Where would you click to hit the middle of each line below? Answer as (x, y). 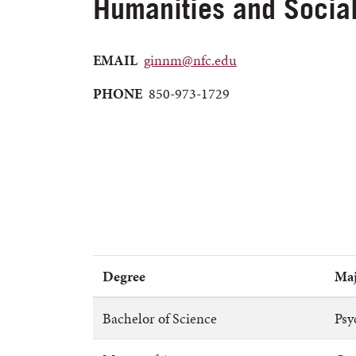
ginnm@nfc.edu (190, 60)
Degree (124, 277)
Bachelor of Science (160, 319)
